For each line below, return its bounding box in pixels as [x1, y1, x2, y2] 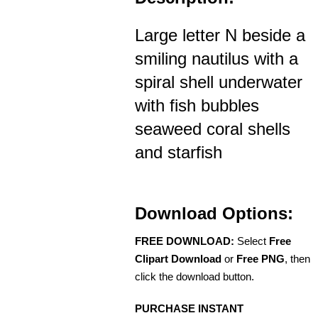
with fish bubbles [135, 96, 259, 116]
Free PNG [236, 253, 285, 265]
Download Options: [135, 204, 293, 224]
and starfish [135, 143, 222, 163]
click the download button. [135, 270, 254, 283]
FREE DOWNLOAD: [135, 235, 234, 248]
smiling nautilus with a [135, 49, 298, 69]
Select [234, 235, 269, 248]
